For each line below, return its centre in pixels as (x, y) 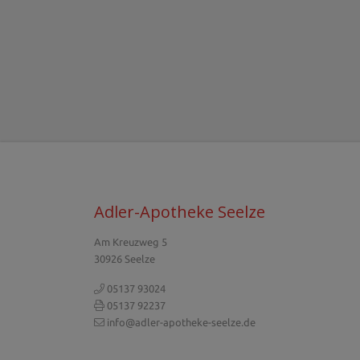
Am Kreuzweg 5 (131, 242)
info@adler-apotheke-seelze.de (181, 322)
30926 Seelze (125, 259)
